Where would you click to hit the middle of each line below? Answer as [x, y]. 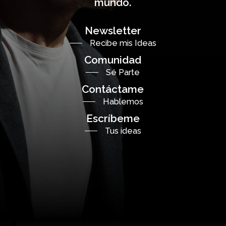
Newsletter [113, 30]
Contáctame [113, 89]
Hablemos [123, 101]
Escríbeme [113, 118]
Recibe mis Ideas [123, 43]
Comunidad [113, 60]
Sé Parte [123, 72]
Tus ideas [123, 131]
